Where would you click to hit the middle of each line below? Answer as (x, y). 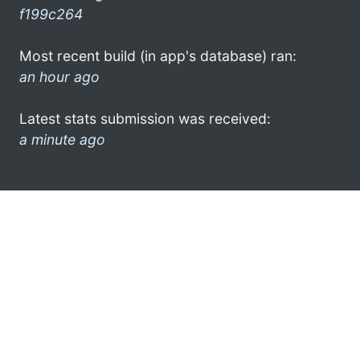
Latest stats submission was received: (145, 118)
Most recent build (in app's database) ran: (158, 55)
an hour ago (59, 76)
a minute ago (62, 139)
